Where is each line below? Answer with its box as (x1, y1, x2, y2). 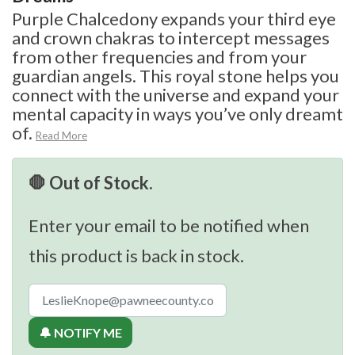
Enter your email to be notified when (29, 214, 309, 236)
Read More (36, 128, 87, 142)
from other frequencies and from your (12, 45, 307, 67)
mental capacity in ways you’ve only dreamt (12, 102, 343, 124)
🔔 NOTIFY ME (39, 324, 122, 340)
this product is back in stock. (29, 244, 244, 266)
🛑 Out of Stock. (29, 171, 153, 193)
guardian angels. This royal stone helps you (12, 64, 339, 86)
